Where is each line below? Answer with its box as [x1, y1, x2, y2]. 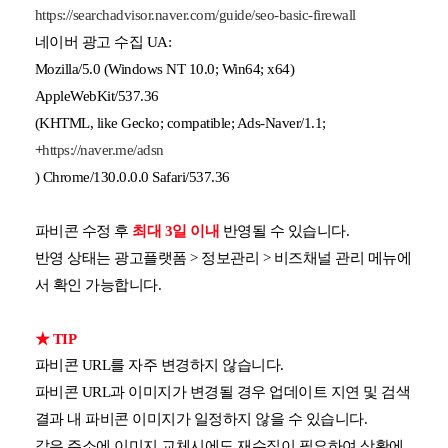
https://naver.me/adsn [42, 141, 164, 158]
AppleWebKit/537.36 [34, 87, 159, 104]
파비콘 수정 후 [34, 222, 132, 239]
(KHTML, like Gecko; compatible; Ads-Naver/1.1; [34, 114, 326, 131]
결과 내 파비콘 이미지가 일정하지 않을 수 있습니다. [34, 410, 367, 427]
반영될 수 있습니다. [219, 222, 349, 239]
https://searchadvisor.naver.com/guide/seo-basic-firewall [34, 6, 356, 23]
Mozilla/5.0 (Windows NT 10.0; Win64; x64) [34, 60, 294, 77]
